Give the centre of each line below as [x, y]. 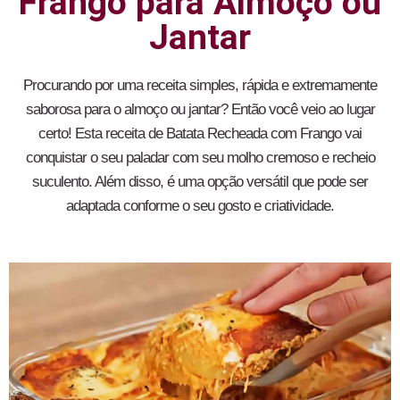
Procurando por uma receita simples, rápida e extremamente [200, 85]
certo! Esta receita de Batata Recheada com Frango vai [200, 133]
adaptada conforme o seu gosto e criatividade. [200, 206]
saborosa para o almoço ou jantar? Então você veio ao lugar [200, 109]
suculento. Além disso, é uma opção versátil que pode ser [200, 182]
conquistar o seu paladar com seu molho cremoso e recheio [200, 158]
